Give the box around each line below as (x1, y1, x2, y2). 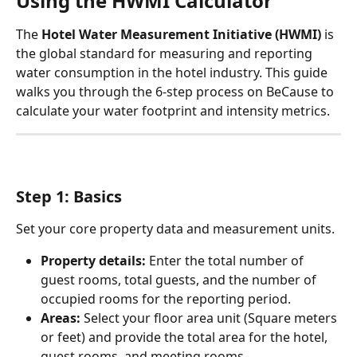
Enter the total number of (146, 252, 307, 270)
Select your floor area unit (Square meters (80, 309, 340, 328)
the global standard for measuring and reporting (16, 44, 316, 62)
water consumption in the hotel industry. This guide (16, 63, 331, 81)
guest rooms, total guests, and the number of (41, 271, 320, 289)
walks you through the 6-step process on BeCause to (16, 82, 337, 100)
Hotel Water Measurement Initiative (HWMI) (41, 25, 321, 43)
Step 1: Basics (16, 185, 122, 207)
